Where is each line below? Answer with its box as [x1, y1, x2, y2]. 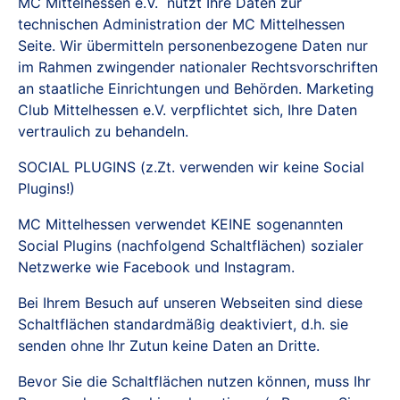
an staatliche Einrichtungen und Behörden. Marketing [18, 79, 374, 97]
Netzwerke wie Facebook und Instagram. [18, 258, 295, 276]
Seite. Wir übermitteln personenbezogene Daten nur [18, 37, 368, 54]
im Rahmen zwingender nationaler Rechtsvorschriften [18, 58, 378, 76]
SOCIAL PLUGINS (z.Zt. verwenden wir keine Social [18, 158, 364, 176]
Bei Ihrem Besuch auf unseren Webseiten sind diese [18, 294, 362, 312]
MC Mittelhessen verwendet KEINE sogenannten [18, 215, 343, 233]
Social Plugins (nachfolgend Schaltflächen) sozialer [18, 237, 363, 254]
